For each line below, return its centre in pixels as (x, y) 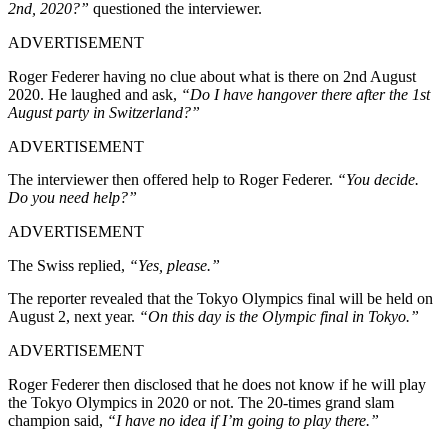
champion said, (57, 420)
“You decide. (378, 179)
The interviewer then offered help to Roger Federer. (172, 179)
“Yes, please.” (174, 265)
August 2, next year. (71, 316)
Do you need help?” (72, 197)
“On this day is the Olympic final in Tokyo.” (277, 316)
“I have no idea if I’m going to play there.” (243, 420)
